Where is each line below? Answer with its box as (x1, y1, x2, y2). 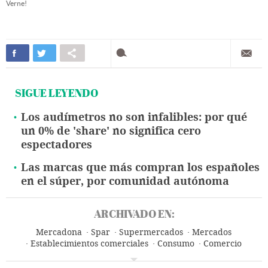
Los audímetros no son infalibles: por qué (21, 111, 247, 124)
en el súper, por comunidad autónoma (21, 175, 229, 188)
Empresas (92, 250, 132, 261)
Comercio (203, 239, 242, 249)
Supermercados (119, 227, 183, 238)
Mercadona (36, 227, 82, 238)
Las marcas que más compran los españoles (21, 161, 260, 175)
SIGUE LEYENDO (15, 86, 98, 101)
